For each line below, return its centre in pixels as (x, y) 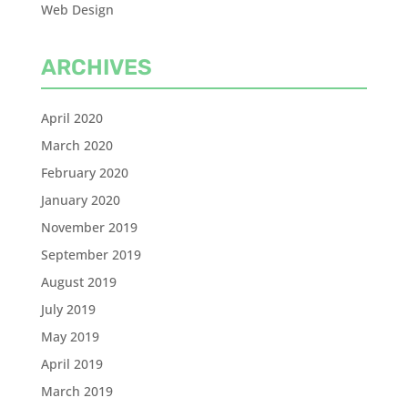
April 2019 (71, 364)
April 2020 (71, 118)
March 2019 (76, 392)
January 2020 (80, 200)
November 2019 (89, 228)
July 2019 (68, 310)
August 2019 (78, 282)
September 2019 (91, 255)
